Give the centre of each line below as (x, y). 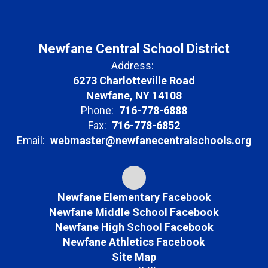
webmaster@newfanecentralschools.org (151, 140)
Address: (133, 65)
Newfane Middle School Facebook (134, 212)
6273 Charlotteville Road (134, 80)
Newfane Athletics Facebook (134, 242)
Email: (31, 140)
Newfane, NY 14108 (134, 95)
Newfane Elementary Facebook (134, 197)
